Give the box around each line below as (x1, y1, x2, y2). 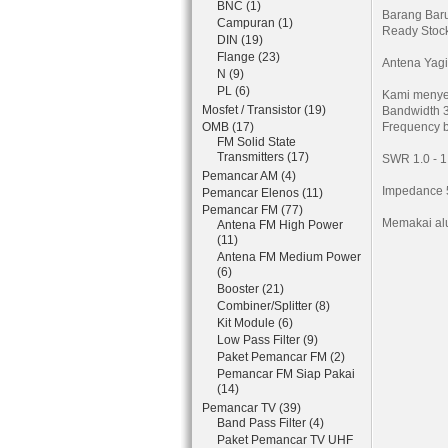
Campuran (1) (217, 16, 293, 30)
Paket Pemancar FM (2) (217, 350, 345, 364)
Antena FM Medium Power (217, 250, 361, 264)
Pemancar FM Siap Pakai (217, 367, 355, 381)
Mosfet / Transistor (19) (202, 103, 326, 117)
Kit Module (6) (217, 316, 293, 330)
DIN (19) (217, 33, 263, 47)
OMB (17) (202, 120, 254, 134)
